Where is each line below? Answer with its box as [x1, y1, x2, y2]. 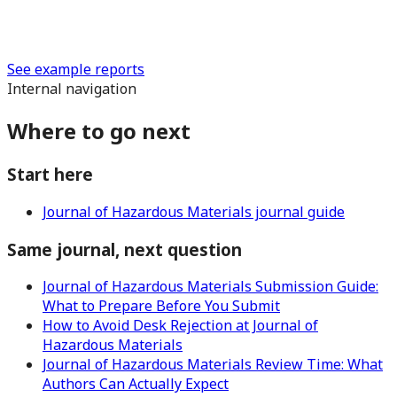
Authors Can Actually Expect [43, 374, 229, 394]
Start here [7, 163, 93, 186]
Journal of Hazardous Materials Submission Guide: [43, 276, 378, 297]
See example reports [7, 59, 144, 80]
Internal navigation [7, 79, 136, 99]
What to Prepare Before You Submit [43, 296, 280, 316]
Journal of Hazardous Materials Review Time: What [43, 354, 383, 375]
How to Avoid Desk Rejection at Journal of [43, 315, 318, 336]
